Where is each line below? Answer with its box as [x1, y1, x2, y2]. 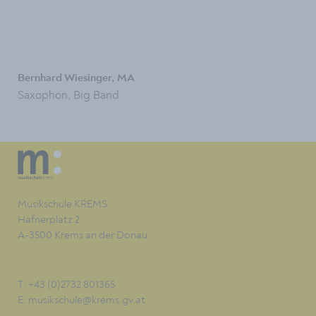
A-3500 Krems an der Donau [18, 229, 147, 242]
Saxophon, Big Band [18, 88, 119, 102]
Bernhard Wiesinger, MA [18, 73, 135, 84]
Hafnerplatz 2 [18, 213, 80, 226]
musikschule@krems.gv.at [28, 293, 145, 307]
